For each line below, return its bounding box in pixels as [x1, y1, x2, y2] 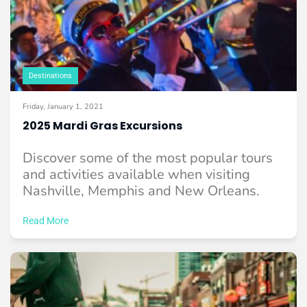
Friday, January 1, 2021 [23, 101, 103, 112]
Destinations [29, 71, 72, 81]
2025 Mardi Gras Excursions [23, 118, 182, 134]
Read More [23, 215, 69, 227]
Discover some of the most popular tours [23, 149, 273, 168]
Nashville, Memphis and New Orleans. [23, 182, 260, 201]
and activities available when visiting [23, 165, 250, 184]
